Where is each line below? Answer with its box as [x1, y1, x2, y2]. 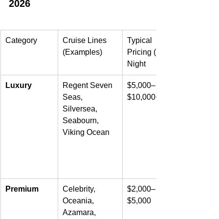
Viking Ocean [63, 128, 109, 137]
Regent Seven [63, 81, 114, 90]
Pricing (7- [127, 48, 163, 57]
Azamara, [63, 208, 98, 217]
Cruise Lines [63, 36, 109, 45]
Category [5, 36, 37, 45]
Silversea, [63, 105, 99, 113]
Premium [5, 185, 39, 194]
